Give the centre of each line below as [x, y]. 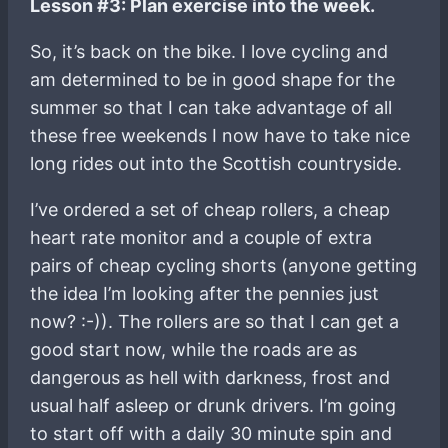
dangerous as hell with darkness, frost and [210, 377]
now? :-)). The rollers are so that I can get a [215, 321]
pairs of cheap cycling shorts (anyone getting [224, 265]
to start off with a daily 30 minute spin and [211, 433]
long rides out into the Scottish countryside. [216, 163]
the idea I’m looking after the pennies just [205, 293]
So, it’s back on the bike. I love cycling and [209, 51]
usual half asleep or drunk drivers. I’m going [213, 405]
